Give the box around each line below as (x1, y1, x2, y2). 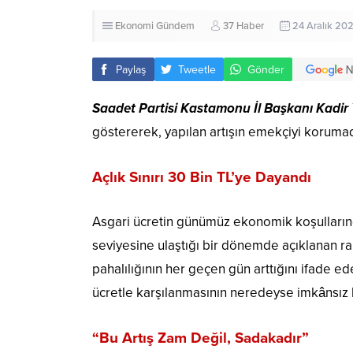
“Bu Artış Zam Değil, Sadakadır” (92, 329, 309, 347)
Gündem (156, 20, 195, 33)
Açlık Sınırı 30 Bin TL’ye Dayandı (92, 169, 311, 187)
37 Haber (223, 20, 264, 33)
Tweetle (178, 62, 216, 76)
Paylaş (116, 62, 147, 76)
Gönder (247, 62, 284, 76)
